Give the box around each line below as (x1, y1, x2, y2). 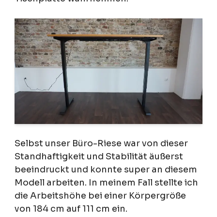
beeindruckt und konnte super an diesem (15, 164, 197, 175)
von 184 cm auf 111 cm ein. (15, 203, 127, 214)
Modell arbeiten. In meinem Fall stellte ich (15, 177, 198, 188)
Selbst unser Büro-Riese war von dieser (15, 138, 188, 149)
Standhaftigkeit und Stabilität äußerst (15, 151, 183, 162)
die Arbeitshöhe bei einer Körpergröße (15, 190, 186, 201)
